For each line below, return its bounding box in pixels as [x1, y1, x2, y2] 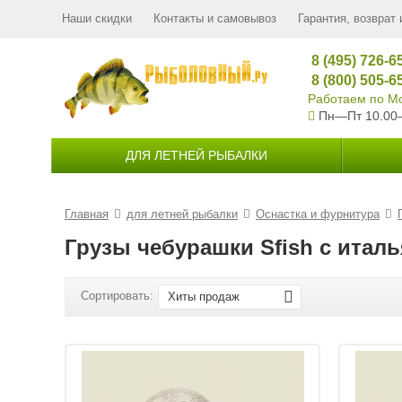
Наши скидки [62, 12, 132, 25]
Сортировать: [81, 289, 153, 303]
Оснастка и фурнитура [256, 207, 380, 221]
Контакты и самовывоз [153, 12, 276, 25]
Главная [65, 207, 109, 221]
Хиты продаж [168, 290, 240, 303]
